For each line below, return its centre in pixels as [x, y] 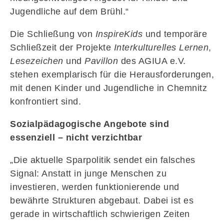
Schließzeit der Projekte [62, 47]
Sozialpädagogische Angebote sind [89, 124]
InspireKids [119, 34]
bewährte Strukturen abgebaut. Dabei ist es [102, 200]
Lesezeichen [37, 61]
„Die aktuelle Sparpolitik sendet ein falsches [103, 160]
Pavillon [101, 61]
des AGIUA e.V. [152, 61]
